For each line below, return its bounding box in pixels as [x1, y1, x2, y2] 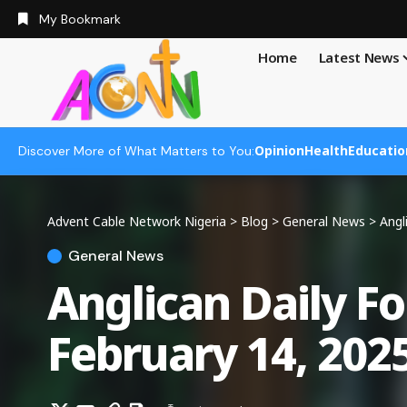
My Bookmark [38, 10, 121, 27]
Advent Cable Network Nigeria [47, 212, 226, 230]
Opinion [254, 142, 304, 160]
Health [304, 142, 348, 160]
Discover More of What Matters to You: [18, 143, 254, 160]
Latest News [318, 48, 400, 66]
